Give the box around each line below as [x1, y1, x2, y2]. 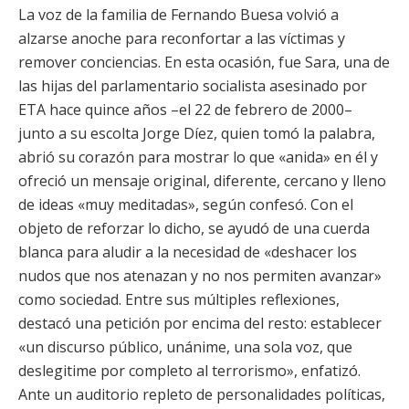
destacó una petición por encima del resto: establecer [18, 313, 382, 333]
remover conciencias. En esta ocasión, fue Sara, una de [18, 52, 390, 72]
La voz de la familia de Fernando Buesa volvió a [18, 5, 339, 25]
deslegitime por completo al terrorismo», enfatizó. [18, 361, 361, 381]
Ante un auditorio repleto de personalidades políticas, [18, 384, 385, 404]
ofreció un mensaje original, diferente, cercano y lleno [18, 171, 386, 191]
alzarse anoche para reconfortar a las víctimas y [18, 28, 345, 48]
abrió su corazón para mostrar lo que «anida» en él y [18, 147, 378, 167]
